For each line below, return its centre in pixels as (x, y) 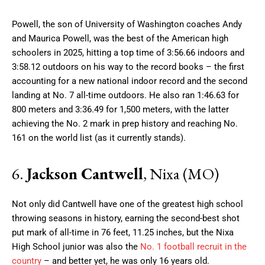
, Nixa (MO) (181, 173)
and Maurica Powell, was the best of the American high (120, 38)
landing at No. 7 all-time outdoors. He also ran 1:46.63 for (125, 95)
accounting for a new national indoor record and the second (130, 81)
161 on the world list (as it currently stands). (99, 138)
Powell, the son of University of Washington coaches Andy (127, 24)
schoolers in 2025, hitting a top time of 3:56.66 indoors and (128, 52)
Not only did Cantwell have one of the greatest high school (127, 204)
